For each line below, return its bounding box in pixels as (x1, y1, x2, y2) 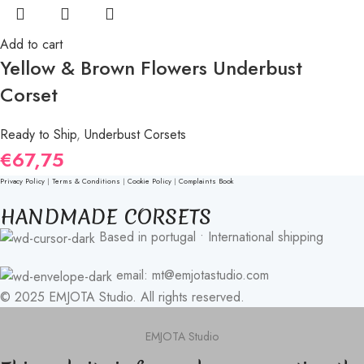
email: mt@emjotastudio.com (116, 265, 269, 284)
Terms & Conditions (52, 175, 120, 187)
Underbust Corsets (84, 125, 186, 145)
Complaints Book (179, 175, 233, 187)
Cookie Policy (128, 175, 171, 187)
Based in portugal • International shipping (95, 227, 323, 247)
